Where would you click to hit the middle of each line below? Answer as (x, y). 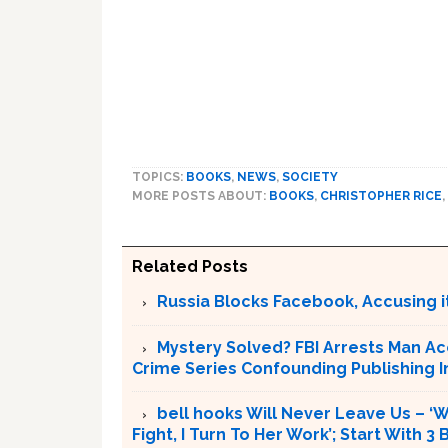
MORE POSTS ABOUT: (200, 196)
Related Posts (190, 266)
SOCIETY (310, 177)
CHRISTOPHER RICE (381, 196)
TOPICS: (159, 177)
